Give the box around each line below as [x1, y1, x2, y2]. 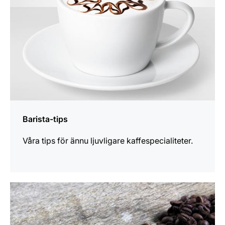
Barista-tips [23, 114, 68, 124]
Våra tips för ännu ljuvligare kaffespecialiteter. [23, 136, 193, 146]
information [10, 196, 53, 206]
